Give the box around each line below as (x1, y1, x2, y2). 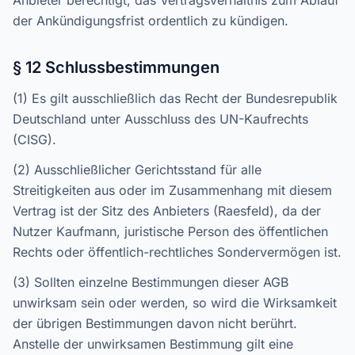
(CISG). (13, 132, 56, 147)
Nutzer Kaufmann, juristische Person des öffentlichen (13, 223, 328, 239)
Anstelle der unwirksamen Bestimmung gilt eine (13, 336, 293, 352)
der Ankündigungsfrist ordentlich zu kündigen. (13, 13, 288, 29)
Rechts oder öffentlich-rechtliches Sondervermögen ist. (13, 244, 342, 260)
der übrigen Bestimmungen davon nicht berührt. (13, 315, 297, 331)
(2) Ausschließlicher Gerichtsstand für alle (13, 162, 261, 177)
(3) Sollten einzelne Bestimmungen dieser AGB (13, 274, 288, 290)
